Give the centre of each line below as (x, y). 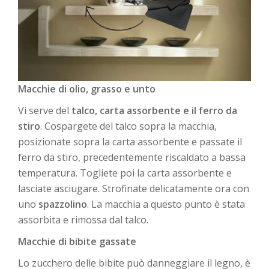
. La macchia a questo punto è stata (166, 204)
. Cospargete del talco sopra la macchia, (128, 126)
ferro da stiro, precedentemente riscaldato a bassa (132, 158)
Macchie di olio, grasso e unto (87, 89)
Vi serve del (45, 111)
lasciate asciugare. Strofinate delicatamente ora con (134, 189)
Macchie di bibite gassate (77, 242)
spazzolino (63, 204)
